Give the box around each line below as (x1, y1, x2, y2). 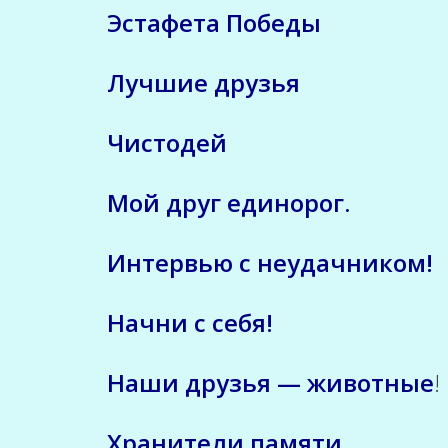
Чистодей (107, 125, 227, 159)
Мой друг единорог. (107, 185, 350, 219)
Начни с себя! (107, 305, 273, 339)
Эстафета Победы (107, 5, 321, 39)
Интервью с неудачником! (107, 245, 433, 279)
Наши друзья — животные (107, 365, 434, 399)
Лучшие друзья (107, 65, 300, 99)
